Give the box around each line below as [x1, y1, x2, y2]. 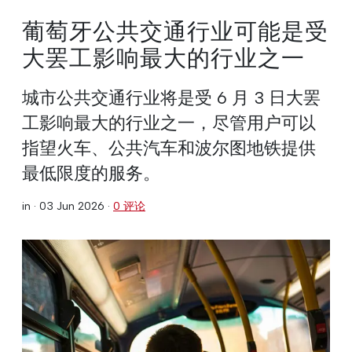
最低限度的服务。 [22, 162, 160, 183]
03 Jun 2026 [39, 198, 104, 213]
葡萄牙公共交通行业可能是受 [22, 18, 328, 45]
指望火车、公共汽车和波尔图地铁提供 [22, 137, 316, 158]
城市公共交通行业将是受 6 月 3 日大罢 [22, 86, 321, 108]
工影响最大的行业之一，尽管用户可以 [22, 112, 316, 133]
